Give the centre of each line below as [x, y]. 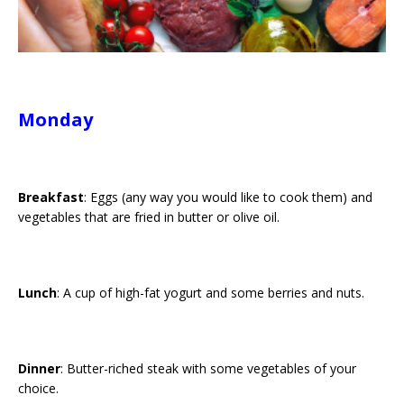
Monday [55, 119]
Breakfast [51, 197]
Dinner [39, 368]
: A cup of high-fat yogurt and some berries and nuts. [211, 293]
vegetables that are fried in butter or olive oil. [149, 217]
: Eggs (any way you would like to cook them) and [228, 197]
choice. [38, 388]
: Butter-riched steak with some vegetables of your [208, 368]
